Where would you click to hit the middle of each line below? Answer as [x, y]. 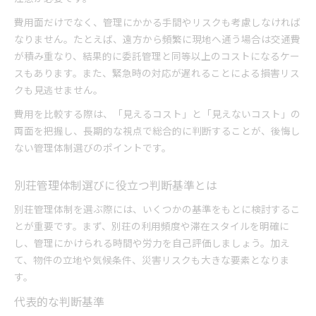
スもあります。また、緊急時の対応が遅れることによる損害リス [157, 73]
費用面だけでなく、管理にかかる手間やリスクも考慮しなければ [157, 22]
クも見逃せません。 [59, 90]
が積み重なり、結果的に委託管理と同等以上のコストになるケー [157, 56]
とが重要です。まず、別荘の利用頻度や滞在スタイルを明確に [152, 226]
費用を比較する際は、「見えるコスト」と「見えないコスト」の [157, 114]
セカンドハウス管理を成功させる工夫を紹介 [176, 23]
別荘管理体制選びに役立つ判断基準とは [116, 185]
